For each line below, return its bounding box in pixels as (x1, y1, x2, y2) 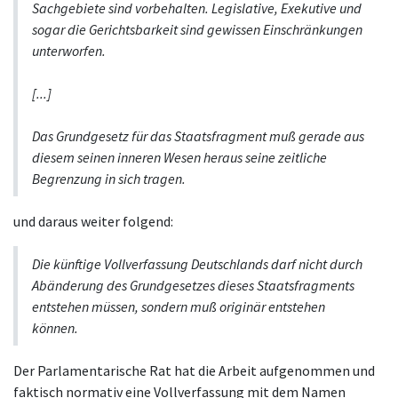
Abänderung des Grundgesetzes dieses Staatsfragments (32, 276, 354, 295)
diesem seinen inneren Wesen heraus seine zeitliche (32, 148, 327, 167)
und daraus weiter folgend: (13, 212, 173, 231)
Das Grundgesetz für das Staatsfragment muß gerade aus (32, 127, 364, 146)
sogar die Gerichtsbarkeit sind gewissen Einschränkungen (32, 20, 362, 39)
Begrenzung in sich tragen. (32, 170, 186, 188)
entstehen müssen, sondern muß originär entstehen (32, 298, 325, 316)
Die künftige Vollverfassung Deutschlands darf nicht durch (32, 255, 362, 274)
